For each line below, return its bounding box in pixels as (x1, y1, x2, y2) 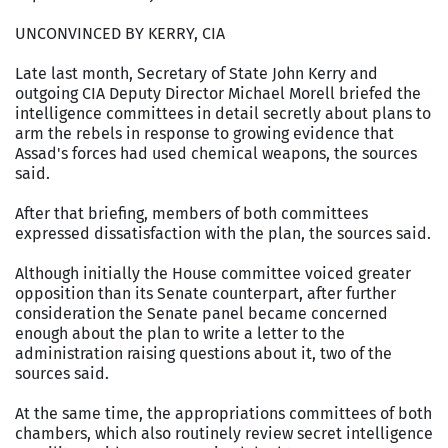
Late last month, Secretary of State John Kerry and (15, 63, 378, 83)
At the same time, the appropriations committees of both (15, 403, 432, 423)
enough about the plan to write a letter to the (15, 323, 345, 343)
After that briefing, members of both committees (15, 203, 368, 223)
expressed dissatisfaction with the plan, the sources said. (15, 223, 431, 243)
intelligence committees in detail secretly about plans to (15, 103, 431, 123)
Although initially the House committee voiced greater (15, 263, 411, 283)
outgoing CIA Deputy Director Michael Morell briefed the (15, 83, 421, 103)
